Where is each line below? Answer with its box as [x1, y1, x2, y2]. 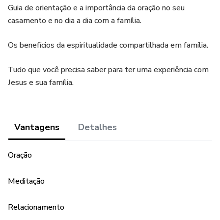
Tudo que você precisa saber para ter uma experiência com [8, 64, 209, 75]
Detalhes [78, 121, 117, 133]
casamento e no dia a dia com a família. [8, 15, 141, 26]
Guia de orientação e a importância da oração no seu [8, 2, 185, 13]
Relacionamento [8, 202, 64, 213]
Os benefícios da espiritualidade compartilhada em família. [8, 40, 208, 51]
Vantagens [14, 121, 59, 133]
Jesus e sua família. [8, 77, 74, 88]
